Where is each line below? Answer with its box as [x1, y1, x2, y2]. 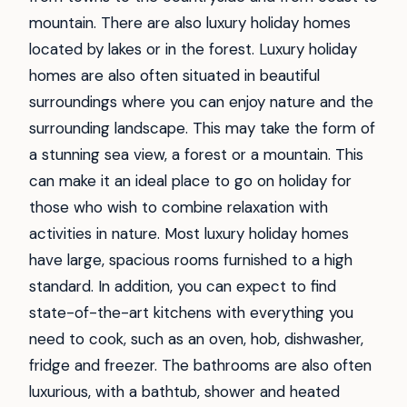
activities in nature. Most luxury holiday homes [29, 223, 349, 244]
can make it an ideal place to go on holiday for [29, 171, 352, 192]
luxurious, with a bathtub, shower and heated [29, 382, 340, 402]
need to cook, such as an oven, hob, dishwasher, [29, 329, 363, 350]
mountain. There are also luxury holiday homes [29, 13, 351, 34]
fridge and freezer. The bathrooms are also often [29, 355, 372, 376]
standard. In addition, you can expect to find [29, 276, 336, 297]
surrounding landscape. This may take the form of [29, 118, 375, 139]
